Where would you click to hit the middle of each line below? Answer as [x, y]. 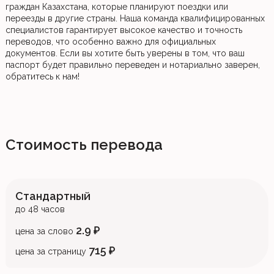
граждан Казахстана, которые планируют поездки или [117, 7]
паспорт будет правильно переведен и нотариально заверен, [132, 65]
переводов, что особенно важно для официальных [110, 42]
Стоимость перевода [84, 145]
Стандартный [53, 196]
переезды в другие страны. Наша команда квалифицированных [135, 18]
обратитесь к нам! [42, 76]
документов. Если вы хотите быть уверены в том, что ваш [125, 53]
